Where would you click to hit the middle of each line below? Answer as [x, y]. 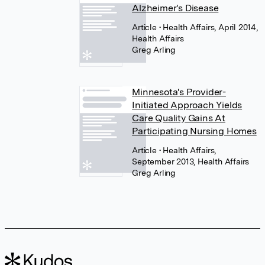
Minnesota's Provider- [179, 92]
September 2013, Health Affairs [191, 161]
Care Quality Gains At [179, 118]
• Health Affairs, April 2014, [208, 27]
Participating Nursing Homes [194, 131]
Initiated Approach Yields [187, 105]
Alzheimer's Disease [175, 8]
